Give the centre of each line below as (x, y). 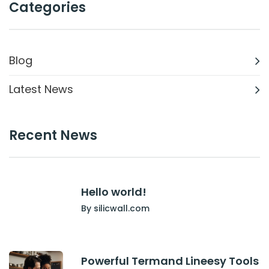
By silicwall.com (115, 208)
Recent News (53, 135)
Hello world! (114, 192)
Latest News (41, 89)
